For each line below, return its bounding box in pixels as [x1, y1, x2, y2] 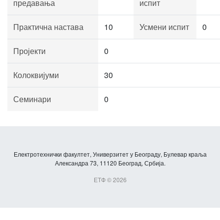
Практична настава [13, 21, 83, 32]
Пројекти [13, 45, 46, 56]
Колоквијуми [13, 69, 59, 81]
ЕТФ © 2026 [93, 175, 127, 184]
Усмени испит [139, 21, 189, 32]
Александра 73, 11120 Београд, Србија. [55, 159, 165, 167]
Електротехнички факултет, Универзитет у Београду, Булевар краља [13, 150, 207, 158]
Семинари [13, 93, 51, 105]
